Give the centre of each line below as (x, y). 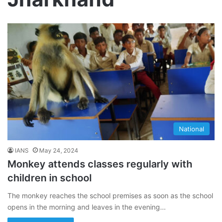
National (192, 129)
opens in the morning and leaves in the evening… (87, 207)
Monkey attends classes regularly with (100, 164)
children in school (50, 178)
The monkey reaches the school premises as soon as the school (110, 195)
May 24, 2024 (59, 150)
